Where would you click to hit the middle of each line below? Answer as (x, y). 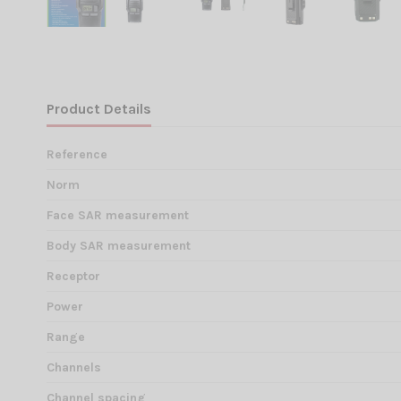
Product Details (99, 109)
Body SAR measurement (119, 246)
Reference (77, 155)
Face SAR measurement (118, 216)
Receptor (73, 277)
